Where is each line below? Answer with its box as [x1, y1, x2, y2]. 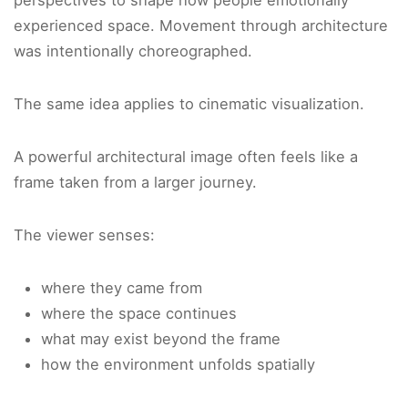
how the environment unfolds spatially [41, 355, 315, 374]
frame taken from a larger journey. [14, 173, 257, 192]
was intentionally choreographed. [14, 42, 252, 61]
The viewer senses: [14, 226, 155, 245]
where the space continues [41, 304, 237, 323]
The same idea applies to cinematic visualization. [14, 95, 364, 114]
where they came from [41, 279, 202, 298]
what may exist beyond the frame [41, 330, 280, 349]
